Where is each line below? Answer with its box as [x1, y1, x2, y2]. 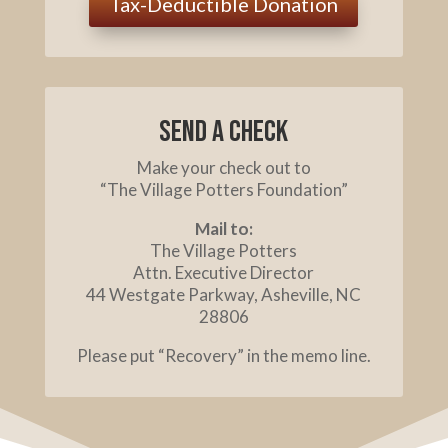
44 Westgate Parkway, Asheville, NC [86, 284, 362, 306]
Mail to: [194, 218, 253, 240]
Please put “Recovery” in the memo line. [76, 345, 371, 367]
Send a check [159, 114, 289, 151]
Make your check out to [136, 157, 311, 179]
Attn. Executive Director [133, 262, 315, 284]
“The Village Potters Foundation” [99, 179, 348, 201]
